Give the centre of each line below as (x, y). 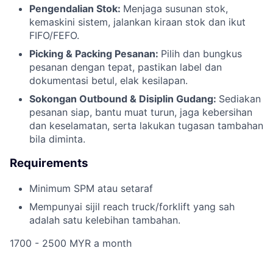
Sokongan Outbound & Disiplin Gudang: (124, 98)
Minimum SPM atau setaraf (91, 189)
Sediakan (240, 98)
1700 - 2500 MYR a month (71, 243)
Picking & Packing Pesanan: (95, 53)
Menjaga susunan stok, (175, 8)
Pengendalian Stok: (76, 8)
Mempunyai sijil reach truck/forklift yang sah (132, 207)
